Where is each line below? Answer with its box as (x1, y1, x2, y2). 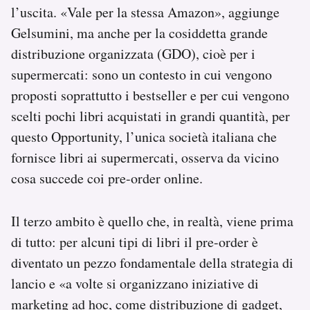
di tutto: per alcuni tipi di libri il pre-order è (11, 232, 258, 251)
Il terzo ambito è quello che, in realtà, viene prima (11, 211, 293, 230)
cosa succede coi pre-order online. (11, 168, 203, 188)
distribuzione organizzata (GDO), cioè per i (11, 44, 255, 63)
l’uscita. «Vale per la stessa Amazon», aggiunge (11, 2, 280, 21)
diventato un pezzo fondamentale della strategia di (11, 253, 293, 272)
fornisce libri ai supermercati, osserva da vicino (11, 147, 279, 167)
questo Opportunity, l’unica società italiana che (11, 127, 277, 146)
